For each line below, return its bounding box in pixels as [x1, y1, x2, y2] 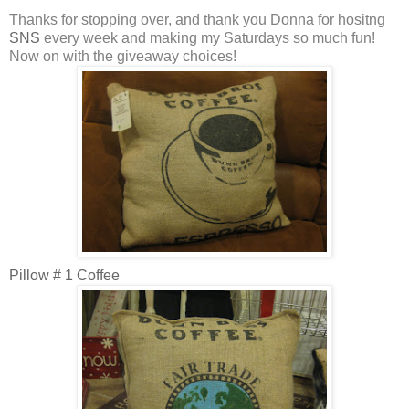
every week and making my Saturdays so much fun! [40, 30, 375, 47]
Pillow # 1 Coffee [9, 267, 120, 284]
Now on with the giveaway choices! [9, 48, 236, 65]
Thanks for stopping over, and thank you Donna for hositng [9, 12, 385, 28]
